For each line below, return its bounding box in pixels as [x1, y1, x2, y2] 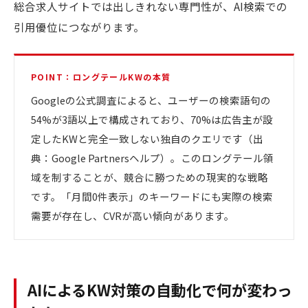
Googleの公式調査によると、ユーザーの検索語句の [31, 93, 271, 108]
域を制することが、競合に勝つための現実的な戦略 [31, 170, 268, 185]
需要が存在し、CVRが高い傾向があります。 [31, 208, 234, 223]
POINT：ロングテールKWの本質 [31, 71, 171, 83]
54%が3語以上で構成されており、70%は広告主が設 [31, 112, 273, 127]
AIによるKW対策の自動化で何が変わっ [27, 278, 292, 301]
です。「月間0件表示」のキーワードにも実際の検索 [31, 189, 273, 204]
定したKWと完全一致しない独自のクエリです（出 [31, 131, 263, 146]
